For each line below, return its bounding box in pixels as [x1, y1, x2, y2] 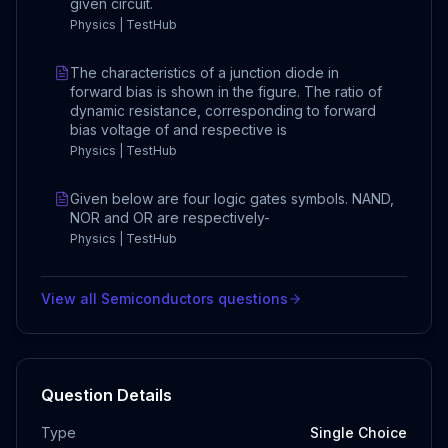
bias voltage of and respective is [70, 121, 287, 138]
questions [214, 290, 288, 307]
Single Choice [310, 424, 407, 441]
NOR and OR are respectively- [70, 209, 270, 226]
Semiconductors [101, 290, 214, 307]
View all [41, 290, 101, 307]
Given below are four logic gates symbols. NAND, [70, 190, 394, 207]
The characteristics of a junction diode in [70, 64, 339, 81]
